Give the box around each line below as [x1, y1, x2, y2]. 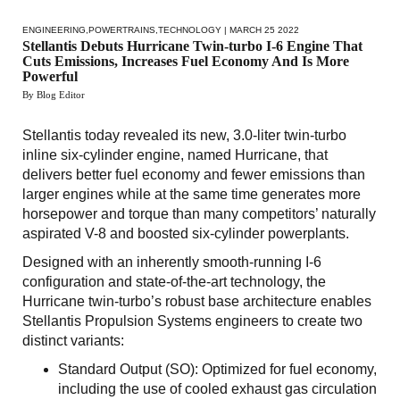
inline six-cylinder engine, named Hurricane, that [22, 147, 328, 163]
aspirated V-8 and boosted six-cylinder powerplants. [22, 226, 349, 242]
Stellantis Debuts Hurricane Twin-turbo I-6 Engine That [22, 38, 362, 54]
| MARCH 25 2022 [221, 25, 299, 36]
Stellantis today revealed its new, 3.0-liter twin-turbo [22, 128, 346, 144]
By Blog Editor [22, 89, 85, 101]
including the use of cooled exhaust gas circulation [58, 381, 377, 397]
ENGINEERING [22, 25, 86, 36]
